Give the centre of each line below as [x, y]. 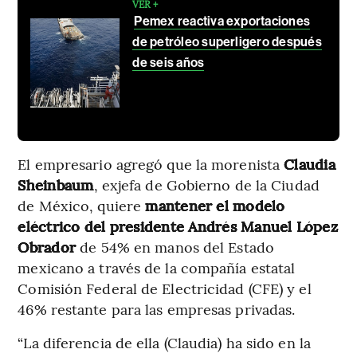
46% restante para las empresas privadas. [157, 308]
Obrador [49, 246]
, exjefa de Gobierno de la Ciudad [206, 184]
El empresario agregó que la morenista [151, 163]
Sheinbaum [56, 184]
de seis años [169, 62]
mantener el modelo [213, 205]
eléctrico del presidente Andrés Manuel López [178, 226]
